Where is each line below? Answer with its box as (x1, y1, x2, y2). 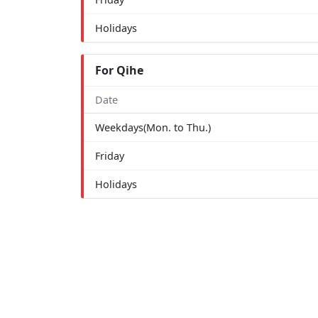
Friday (95, 148, 124, 163)
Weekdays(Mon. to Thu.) (95, 120, 211, 134)
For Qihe (95, 62, 143, 78)
